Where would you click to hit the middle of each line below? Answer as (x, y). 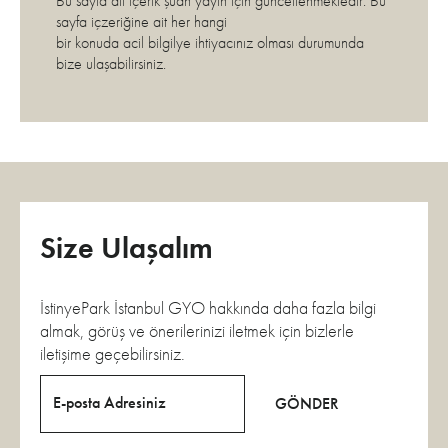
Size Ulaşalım (126, 247)
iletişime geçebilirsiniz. (112, 353)
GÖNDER (306, 404)
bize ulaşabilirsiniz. (111, 63)
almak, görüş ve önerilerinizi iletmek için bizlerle (197, 330)
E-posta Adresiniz (109, 402)
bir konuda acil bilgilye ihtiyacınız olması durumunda (210, 42)
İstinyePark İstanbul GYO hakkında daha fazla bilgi (208, 307)
